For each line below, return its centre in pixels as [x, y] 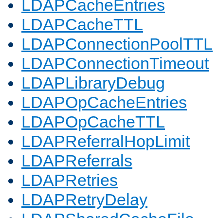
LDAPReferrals [77, 161]
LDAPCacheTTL [82, 25]
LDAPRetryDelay [84, 200]
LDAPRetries [70, 180]
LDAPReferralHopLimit [106, 141]
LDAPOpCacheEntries [104, 102]
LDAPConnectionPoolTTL [117, 44]
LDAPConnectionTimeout [115, 64]
